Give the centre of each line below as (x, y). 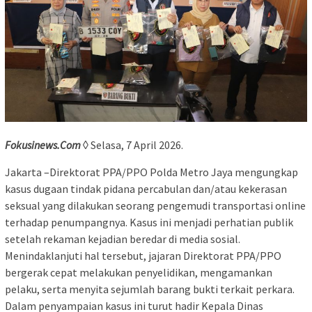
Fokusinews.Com (43, 145)
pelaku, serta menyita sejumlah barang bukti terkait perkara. (150, 289)
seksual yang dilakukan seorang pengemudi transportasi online (155, 206)
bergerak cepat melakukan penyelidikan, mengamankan (139, 273)
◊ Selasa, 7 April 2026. (132, 145)
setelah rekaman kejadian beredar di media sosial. (123, 239)
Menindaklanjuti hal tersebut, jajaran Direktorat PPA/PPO (143, 256)
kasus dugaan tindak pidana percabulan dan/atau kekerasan (146, 189)
